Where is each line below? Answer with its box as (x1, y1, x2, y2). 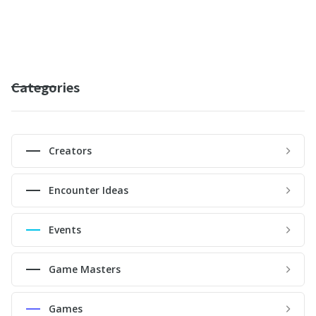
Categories (11, 78, 80, 97)
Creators (49, 144, 92, 158)
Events (49, 223, 81, 237)
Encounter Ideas (49, 183, 128, 197)
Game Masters (49, 262, 121, 276)
